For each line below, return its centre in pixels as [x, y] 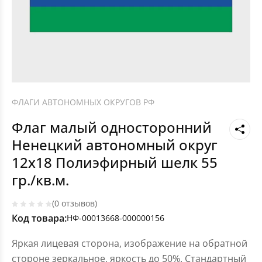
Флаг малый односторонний [112, 127]
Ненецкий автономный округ [115, 145]
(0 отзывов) [75, 204]
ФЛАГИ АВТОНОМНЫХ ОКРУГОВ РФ [83, 102]
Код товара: [39, 218]
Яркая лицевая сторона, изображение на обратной [130, 244]
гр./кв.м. [40, 180]
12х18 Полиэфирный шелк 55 [115, 163]
